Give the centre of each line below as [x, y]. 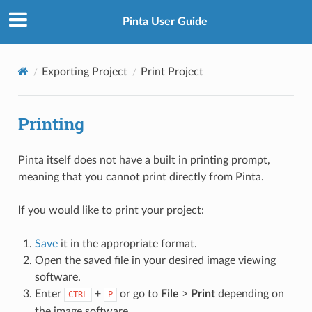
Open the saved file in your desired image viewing [155, 260]
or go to [139, 294]
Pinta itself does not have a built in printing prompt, [144, 160]
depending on [249, 294]
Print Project [172, 71]
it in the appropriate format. [127, 243]
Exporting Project [84, 71]
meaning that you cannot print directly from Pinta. [141, 177]
